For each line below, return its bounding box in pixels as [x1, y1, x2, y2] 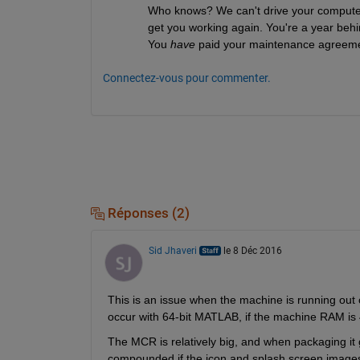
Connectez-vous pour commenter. [102, 71, 271, 84]
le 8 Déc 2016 [223, 245, 282, 257]
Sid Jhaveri [148, 245, 197, 257]
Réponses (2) [104, 205, 190, 221]
